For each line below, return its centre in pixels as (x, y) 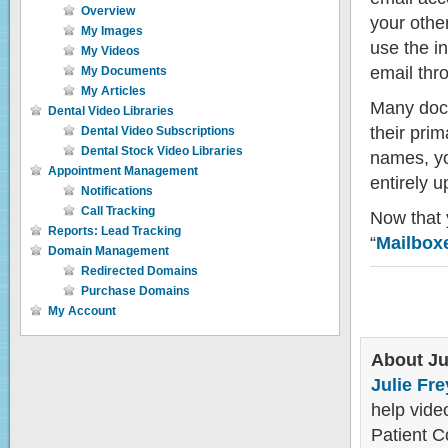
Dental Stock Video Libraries (162, 151)
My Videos (110, 51)
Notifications (117, 191)
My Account (82, 311)
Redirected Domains (139, 271)
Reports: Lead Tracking (114, 231)
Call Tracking (118, 211)
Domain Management (108, 251)
